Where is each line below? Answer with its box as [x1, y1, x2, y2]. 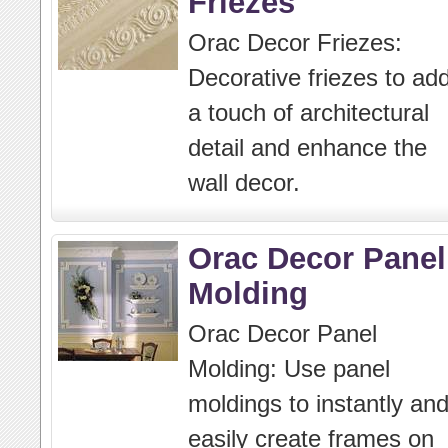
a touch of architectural [188, 99, 429, 126]
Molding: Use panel [188, 355, 390, 382]
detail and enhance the [188, 134, 427, 161]
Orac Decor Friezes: [188, 29, 402, 56]
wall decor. [188, 169, 300, 196]
